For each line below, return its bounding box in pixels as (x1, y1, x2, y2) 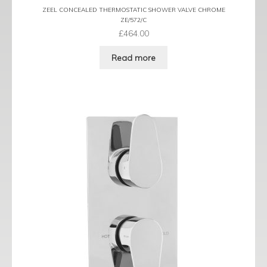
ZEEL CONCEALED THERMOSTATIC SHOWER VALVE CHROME (42, 5, 225, 14)
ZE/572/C (120, 15, 147, 24)
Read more (111, 52, 156, 63)
